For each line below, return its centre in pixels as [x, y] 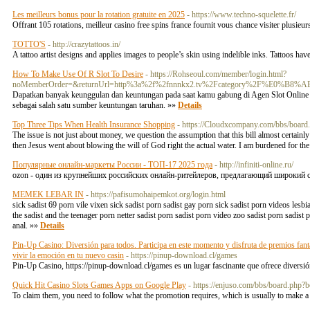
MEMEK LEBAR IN [48, 194]
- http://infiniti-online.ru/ [254, 165]
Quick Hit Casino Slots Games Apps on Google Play [99, 285]
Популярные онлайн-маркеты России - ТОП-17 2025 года [112, 165]
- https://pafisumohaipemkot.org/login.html [156, 194]
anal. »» [26, 226]
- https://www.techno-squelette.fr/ [241, 15]
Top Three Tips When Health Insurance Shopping [94, 125]
